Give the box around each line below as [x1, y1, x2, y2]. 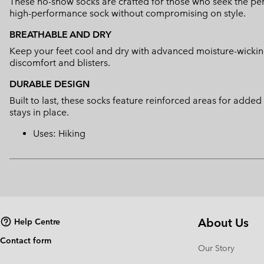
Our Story [198, 243, 235, 254]
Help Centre [14, 216, 60, 227]
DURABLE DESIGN [9, 78, 90, 90]
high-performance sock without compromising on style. [9, 8, 246, 19]
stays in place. [9, 107, 69, 118]
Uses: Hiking [33, 128, 85, 140]
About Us [198, 216, 249, 230]
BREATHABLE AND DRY [9, 29, 111, 41]
